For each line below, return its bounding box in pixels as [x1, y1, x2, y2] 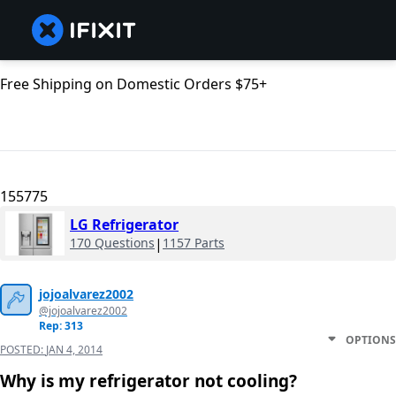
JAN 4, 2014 [46, 342, 103, 358]
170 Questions [70, 234, 155, 252]
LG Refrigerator [70, 215, 179, 235]
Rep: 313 [39, 318, 83, 334]
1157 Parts [163, 234, 225, 252]
